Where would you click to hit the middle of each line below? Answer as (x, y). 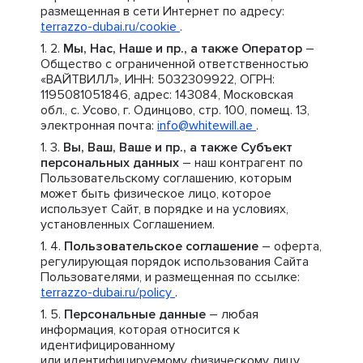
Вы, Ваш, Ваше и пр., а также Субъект (178, 147)
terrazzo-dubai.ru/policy (108, 293)
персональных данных (110, 163)
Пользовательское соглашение (161, 246)
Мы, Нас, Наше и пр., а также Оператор (183, 49)
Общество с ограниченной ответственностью (175, 64)
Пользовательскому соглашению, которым (166, 178)
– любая (232, 314)
